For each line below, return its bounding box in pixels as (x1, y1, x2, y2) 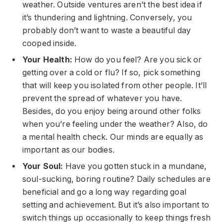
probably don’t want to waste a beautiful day (22, 25, 191, 35)
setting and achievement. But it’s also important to (22, 200, 210, 210)
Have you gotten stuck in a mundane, (65, 161, 207, 171)
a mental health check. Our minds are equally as (22, 132, 204, 142)
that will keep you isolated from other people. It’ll (22, 80, 207, 90)
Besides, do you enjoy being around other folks (22, 106, 201, 116)
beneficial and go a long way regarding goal (22, 187, 186, 197)
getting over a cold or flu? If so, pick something (22, 67, 200, 77)
